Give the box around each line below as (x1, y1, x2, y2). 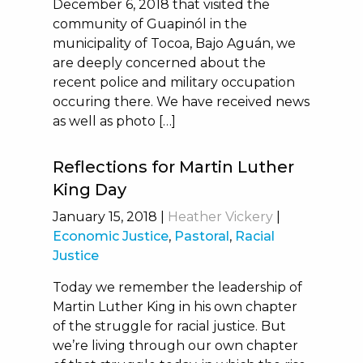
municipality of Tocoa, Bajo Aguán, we (52, 36, 296, 51)
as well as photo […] (52, 113, 176, 129)
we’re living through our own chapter (52, 338, 298, 353)
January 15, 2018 (52, 209, 157, 224)
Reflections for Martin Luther (52, 157, 294, 177)
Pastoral (173, 228, 229, 244)
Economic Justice (52, 228, 169, 244)
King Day (52, 180, 126, 199)
